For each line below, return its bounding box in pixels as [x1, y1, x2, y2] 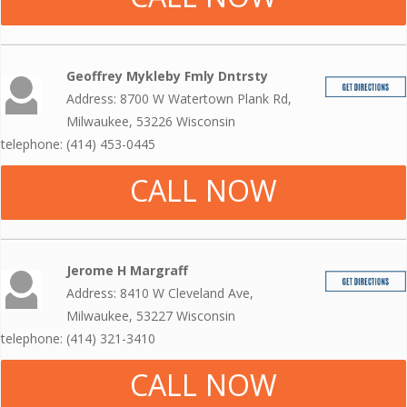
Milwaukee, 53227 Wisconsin [66, 306, 236, 324]
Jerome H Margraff [66, 261, 189, 279]
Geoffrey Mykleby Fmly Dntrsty [66, 66, 269, 84]
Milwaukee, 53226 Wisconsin [66, 112, 236, 130]
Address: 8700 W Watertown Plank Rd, [66, 89, 293, 107]
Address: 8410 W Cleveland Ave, [66, 283, 254, 302]
